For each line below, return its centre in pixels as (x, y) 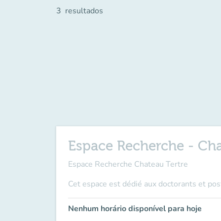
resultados (84, 11)
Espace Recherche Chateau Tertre (128, 164)
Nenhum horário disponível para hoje (135, 209)
